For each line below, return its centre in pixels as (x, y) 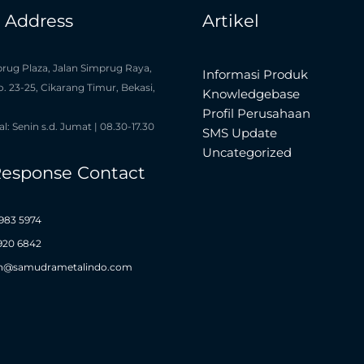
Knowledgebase (251, 94)
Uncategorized (247, 153)
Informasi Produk (255, 75)
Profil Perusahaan (256, 114)
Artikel (231, 21)
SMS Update (240, 133)
